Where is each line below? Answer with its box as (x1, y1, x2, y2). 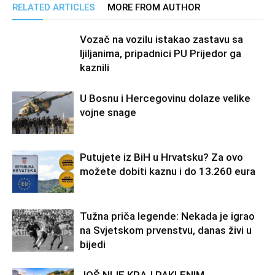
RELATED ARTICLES (12, 2, 95, 13)
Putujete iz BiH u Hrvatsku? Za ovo (80, 151, 243, 163)
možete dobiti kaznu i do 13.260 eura (80, 165, 255, 177)
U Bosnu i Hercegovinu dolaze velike (80, 92, 250, 104)
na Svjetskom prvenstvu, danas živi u (80, 224, 252, 236)
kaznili (80, 61, 109, 74)
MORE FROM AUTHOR (107, 2, 200, 13)
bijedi (80, 238, 106, 250)
